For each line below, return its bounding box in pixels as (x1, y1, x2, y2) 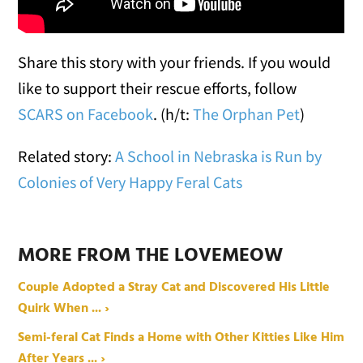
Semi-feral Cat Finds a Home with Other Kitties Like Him (18, 327, 345, 349)
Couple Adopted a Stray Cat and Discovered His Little (18, 277, 331, 299)
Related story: (18, 146, 116, 167)
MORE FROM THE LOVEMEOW (18, 241, 284, 272)
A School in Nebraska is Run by (115, 146, 322, 167)
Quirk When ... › (18, 298, 110, 320)
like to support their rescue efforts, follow (18, 78, 297, 99)
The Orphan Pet (193, 104, 301, 125)
